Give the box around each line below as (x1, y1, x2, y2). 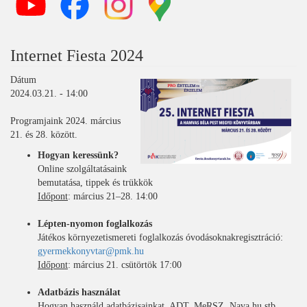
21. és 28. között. (10, 130, 77, 140)
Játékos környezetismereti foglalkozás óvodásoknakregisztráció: (38, 232, 283, 243)
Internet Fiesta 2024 (10, 47, 143, 64)
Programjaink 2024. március (10, 116, 121, 126)
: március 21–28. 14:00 (68, 191, 158, 201)
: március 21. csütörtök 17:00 (68, 260, 182, 270)
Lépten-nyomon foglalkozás (38, 219, 155, 229)
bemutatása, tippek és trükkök (38, 177, 153, 188)
